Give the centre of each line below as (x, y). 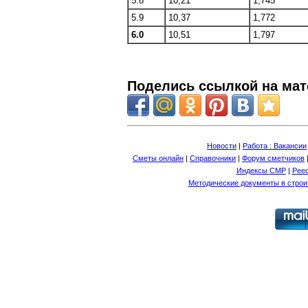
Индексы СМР (261, 170)
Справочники (213, 158)
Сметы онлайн (158, 158)
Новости (222, 146)
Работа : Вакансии (275, 146)
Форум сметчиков (273, 158)
